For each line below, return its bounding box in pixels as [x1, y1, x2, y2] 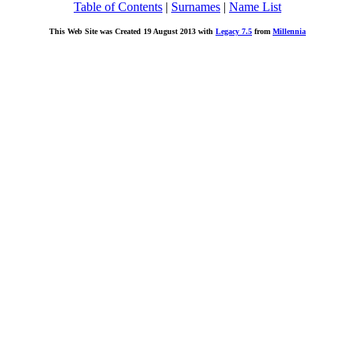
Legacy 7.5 [216, 27, 252, 36]
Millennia [273, 27, 306, 36]
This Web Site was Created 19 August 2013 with [49, 27, 216, 36]
